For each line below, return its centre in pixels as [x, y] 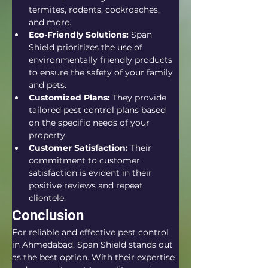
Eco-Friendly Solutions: [79, 35]
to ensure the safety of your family [102, 72]
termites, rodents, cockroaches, [95, 10]
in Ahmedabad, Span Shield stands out [94, 245]
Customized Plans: [69, 98]
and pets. [48, 85]
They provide [139, 98]
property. [48, 135]
